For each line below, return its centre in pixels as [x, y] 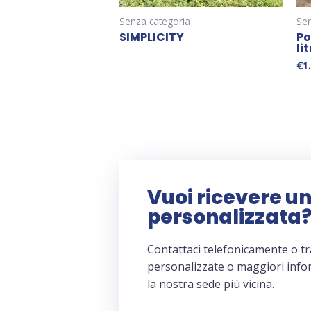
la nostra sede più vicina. [211, 284]
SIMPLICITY [152, 37]
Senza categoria [155, 22]
